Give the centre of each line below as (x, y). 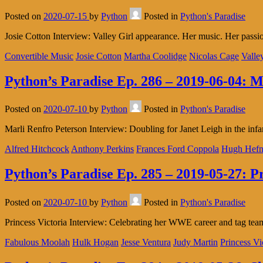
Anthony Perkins (102, 149)
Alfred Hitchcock (37, 149)
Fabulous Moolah (37, 242)
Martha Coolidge (155, 56)
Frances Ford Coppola (178, 149)
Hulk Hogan (95, 242)
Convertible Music (39, 56)
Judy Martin (195, 242)
